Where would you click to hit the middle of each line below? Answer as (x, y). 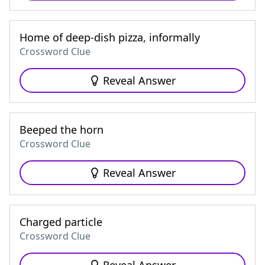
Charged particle (61, 222)
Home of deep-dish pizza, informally (110, 37)
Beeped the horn (62, 130)
